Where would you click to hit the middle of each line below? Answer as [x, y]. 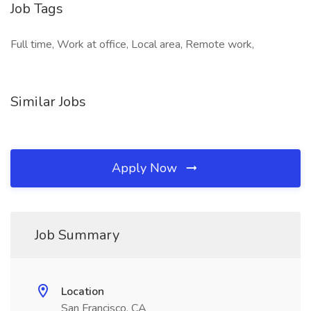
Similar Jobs [48, 102]
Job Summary [77, 235]
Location [83, 292]
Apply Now [146, 168]
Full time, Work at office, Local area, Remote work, [132, 44]
